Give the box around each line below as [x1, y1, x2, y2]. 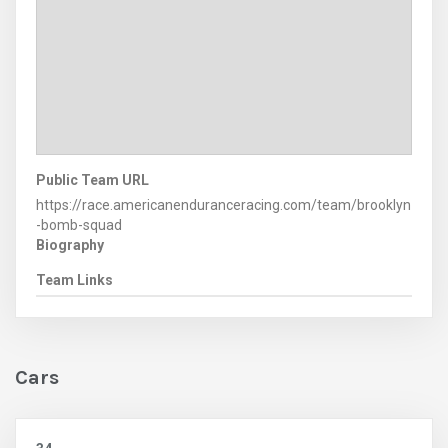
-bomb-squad [36, 216, 122, 233]
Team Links [36, 271, 113, 288]
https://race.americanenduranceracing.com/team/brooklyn [36, 196, 411, 213]
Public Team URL [36, 171, 149, 188]
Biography [36, 236, 104, 253]
